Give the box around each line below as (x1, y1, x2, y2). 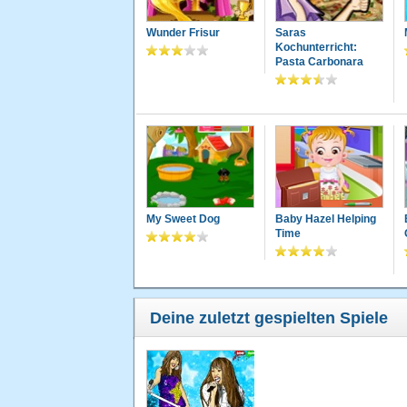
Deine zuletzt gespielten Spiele (150, 309, 388, 328)
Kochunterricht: (274, 41, 357, 55)
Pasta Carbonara (274, 55, 363, 69)
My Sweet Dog (146, 213, 220, 226)
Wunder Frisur (146, 26, 220, 40)
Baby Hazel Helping (274, 213, 376, 226)
